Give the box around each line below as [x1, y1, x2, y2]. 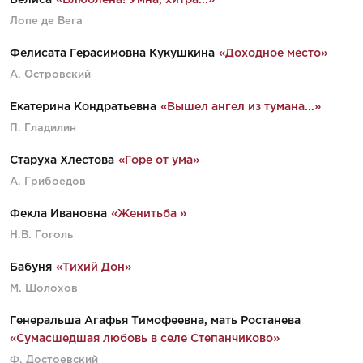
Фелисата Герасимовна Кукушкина [10, 49, 215, 58]
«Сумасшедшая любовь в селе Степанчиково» [10, 334, 280, 344]
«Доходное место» [219, 49, 327, 58]
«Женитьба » [111, 209, 186, 219]
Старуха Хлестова [10, 156, 114, 165]
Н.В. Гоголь [10, 231, 73, 240]
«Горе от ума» [118, 156, 199, 165]
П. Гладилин [10, 124, 76, 133]
